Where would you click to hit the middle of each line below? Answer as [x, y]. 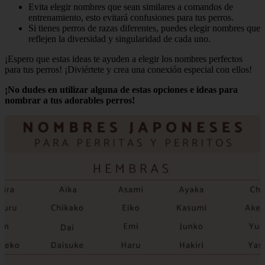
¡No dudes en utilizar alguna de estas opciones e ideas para [121, 90]
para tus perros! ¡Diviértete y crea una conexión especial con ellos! [128, 70]
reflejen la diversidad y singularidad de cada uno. [119, 39]
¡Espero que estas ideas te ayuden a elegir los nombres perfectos [124, 59]
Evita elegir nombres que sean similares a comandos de [131, 7]
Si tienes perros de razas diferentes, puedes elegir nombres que [144, 28]
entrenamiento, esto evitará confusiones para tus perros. [131, 18]
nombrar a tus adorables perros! [70, 101]
